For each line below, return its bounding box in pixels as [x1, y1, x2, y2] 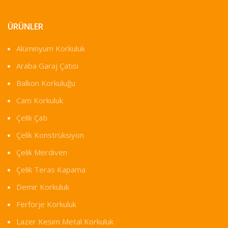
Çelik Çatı [16, 112, 47, 123]
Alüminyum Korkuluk [16, 43, 85, 54]
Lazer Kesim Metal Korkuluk [16, 216, 113, 227]
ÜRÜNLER [8, 21, 43, 33]
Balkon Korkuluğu [16, 78, 75, 89]
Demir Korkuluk [16, 182, 69, 192]
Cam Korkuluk [16, 95, 63, 106]
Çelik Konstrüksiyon [16, 130, 84, 140]
